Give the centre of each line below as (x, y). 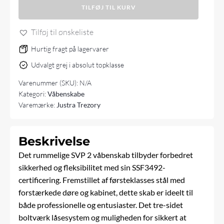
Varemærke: (38, 104)
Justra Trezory (79, 104)
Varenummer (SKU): (49, 82)
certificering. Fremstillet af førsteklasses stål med (102, 180)
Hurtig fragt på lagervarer (70, 49)
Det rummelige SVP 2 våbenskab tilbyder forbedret (106, 155)
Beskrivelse (54, 141)
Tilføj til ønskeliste (62, 32)
